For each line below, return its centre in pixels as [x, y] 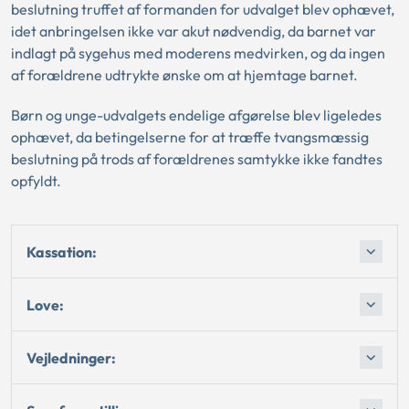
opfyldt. [36, 181]
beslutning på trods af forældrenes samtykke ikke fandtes [197, 159]
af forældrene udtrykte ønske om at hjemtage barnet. [184, 75]
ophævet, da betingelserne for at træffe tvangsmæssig [190, 137]
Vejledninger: [71, 357]
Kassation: [62, 252]
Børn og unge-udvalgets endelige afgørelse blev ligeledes [196, 115]
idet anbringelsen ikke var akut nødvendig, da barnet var [194, 31]
